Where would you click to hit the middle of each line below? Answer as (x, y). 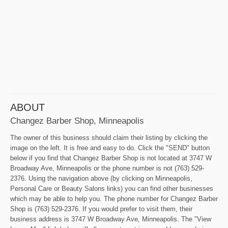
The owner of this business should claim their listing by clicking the (109, 138)
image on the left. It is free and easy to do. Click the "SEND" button (110, 148)
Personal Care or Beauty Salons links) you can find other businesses (112, 189)
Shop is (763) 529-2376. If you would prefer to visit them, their (101, 209)
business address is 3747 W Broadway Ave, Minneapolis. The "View (111, 219)
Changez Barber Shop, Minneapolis (77, 121)
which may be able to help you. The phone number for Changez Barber (114, 199)
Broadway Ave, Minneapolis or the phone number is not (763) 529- (107, 168)
